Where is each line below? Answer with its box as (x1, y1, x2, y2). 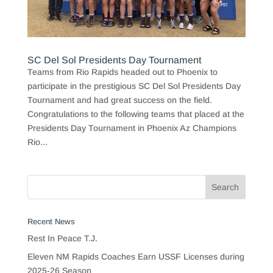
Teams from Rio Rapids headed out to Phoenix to (27, 66, 218, 77)
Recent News (27, 216, 75, 226)
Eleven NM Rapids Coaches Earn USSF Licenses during (27, 251, 244, 261)
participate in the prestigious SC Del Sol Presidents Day (27, 80, 241, 91)
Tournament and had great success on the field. (27, 94, 212, 105)
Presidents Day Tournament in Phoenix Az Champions (27, 122, 236, 133)
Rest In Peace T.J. (27, 233, 97, 243)
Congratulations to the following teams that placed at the (27, 108, 244, 119)
